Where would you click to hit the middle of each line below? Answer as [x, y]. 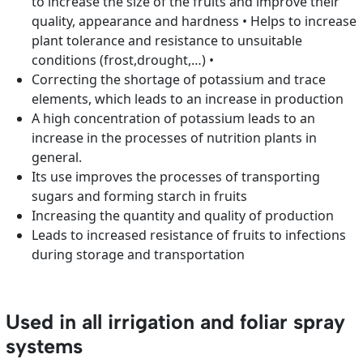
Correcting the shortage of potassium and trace [179, 80]
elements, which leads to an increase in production [188, 99]
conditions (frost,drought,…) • [125, 60]
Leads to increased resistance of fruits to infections [189, 235]
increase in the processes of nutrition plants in [175, 138]
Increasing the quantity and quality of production [183, 216]
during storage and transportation [139, 255]
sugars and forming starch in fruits [140, 196]
